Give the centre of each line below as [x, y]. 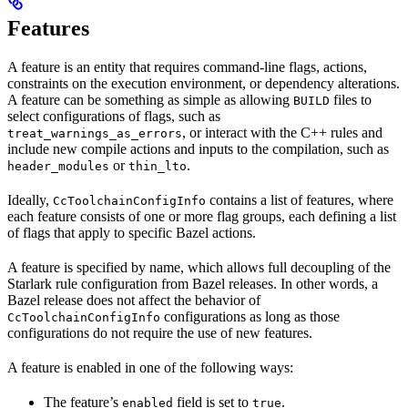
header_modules [58, 167]
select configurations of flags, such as [114, 117]
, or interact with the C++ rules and [282, 133]
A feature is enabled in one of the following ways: [150, 368]
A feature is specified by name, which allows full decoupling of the [199, 268]
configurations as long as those [250, 317]
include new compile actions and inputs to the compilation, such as [198, 149]
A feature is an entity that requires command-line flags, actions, [187, 67]
